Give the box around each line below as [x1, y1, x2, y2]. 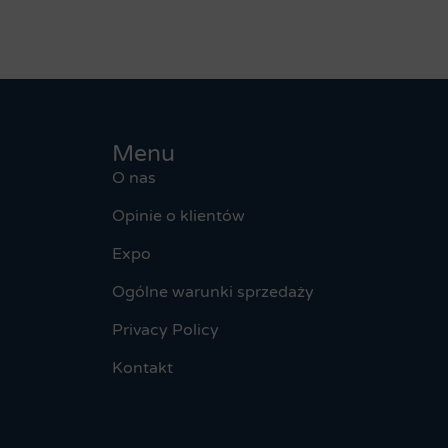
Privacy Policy [112, 320, 219, 341]
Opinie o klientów [112, 206, 245, 227]
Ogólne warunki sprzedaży [112, 282, 314, 303]
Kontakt [112, 358, 173, 379]
